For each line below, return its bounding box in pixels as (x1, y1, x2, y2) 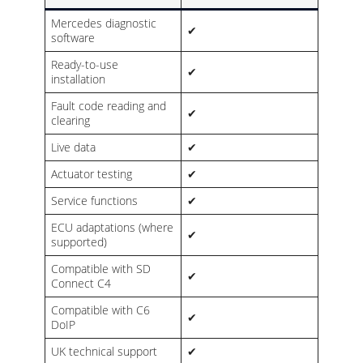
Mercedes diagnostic (51, 15, 156, 32)
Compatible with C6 (51, 302, 150, 318)
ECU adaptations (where (51, 220, 173, 236)
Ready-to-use (51, 57, 118, 73)
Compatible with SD (51, 261, 151, 277)
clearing (51, 113, 90, 129)
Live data (51, 139, 96, 156)
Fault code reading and (51, 98, 166, 114)
